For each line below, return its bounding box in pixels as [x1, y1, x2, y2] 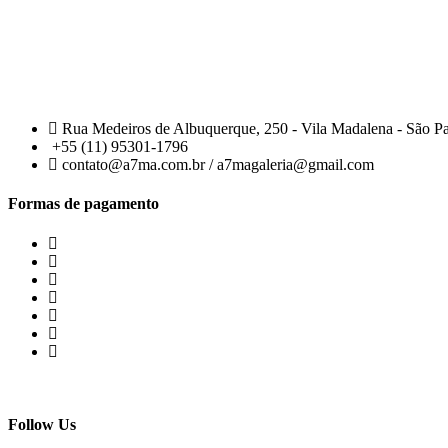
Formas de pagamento [8, 195, 159, 213]
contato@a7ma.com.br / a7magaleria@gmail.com [62, 156, 374, 174]
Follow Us [8, 415, 76, 433]
